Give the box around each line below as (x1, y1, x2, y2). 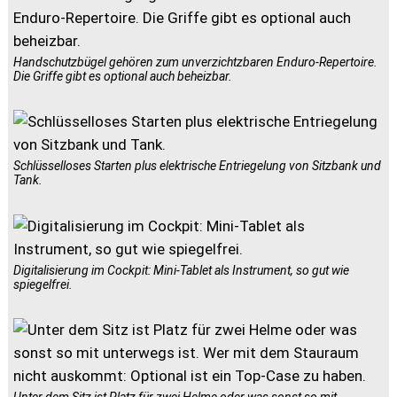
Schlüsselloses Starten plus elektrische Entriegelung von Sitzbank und (13, 159, 382, 174)
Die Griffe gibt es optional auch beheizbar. (13, 68, 233, 83)
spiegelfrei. (13, 276, 74, 292)
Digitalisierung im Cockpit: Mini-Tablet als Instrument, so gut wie (13, 262, 350, 277)
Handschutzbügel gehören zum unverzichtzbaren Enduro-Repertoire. (13, 54, 378, 69)
